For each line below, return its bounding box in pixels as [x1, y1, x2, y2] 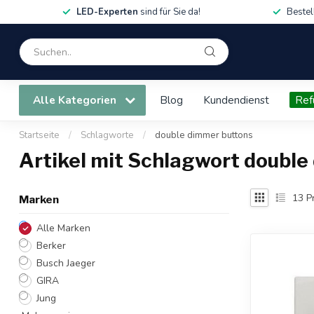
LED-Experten [76, 6, 138, 18]
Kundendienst [203, 93, 269, 107]
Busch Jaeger [36, 257, 95, 270]
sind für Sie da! [138, 6, 200, 18]
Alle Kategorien [33, 93, 119, 107]
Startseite [19, 129, 60, 142]
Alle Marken [36, 221, 90, 235]
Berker [36, 239, 66, 252]
